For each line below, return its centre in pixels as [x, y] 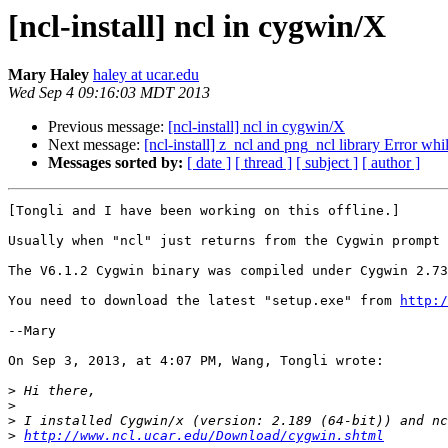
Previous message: [108, 127]
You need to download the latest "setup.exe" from [204, 301]
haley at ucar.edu [146, 75]
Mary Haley [48, 75]
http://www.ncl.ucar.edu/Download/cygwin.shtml [204, 436]
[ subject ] [327, 163]
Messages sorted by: [115, 163]
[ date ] [209, 163]
